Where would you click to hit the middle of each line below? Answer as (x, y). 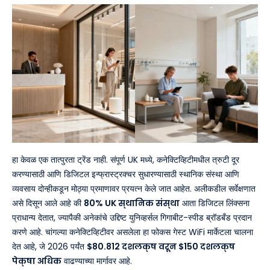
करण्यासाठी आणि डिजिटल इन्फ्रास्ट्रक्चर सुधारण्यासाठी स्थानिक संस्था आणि (126, 174)
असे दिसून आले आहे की (48, 203)
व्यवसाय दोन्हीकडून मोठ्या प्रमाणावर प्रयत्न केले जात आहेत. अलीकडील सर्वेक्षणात (134, 189)
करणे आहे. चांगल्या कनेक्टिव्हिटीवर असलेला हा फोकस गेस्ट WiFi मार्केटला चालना (133, 232)
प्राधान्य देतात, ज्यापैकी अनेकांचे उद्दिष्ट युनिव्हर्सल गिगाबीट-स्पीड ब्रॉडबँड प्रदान (132, 218)
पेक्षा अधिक (37, 261)
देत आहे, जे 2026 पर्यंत (49, 247)
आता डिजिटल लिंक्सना (215, 203)
